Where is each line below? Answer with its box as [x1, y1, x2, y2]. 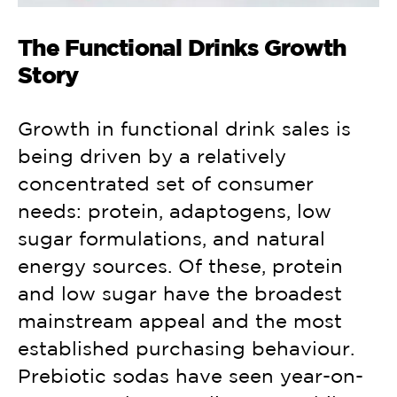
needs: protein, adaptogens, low [18, 200, 331, 222]
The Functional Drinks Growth [18, 35, 346, 61]
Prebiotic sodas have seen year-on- [18, 365, 363, 387]
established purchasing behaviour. [18, 338, 354, 360]
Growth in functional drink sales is [18, 118, 351, 140]
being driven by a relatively [18, 145, 286, 167]
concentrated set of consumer [18, 173, 314, 195]
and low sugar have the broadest [18, 283, 342, 305]
